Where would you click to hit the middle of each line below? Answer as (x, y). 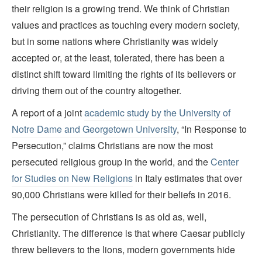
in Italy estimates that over (187, 178)
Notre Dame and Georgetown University (94, 129)
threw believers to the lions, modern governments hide (123, 250)
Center (225, 162)
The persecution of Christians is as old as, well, (109, 217)
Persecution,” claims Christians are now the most (112, 146)
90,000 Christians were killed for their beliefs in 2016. (121, 195)
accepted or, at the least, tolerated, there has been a (118, 58)
